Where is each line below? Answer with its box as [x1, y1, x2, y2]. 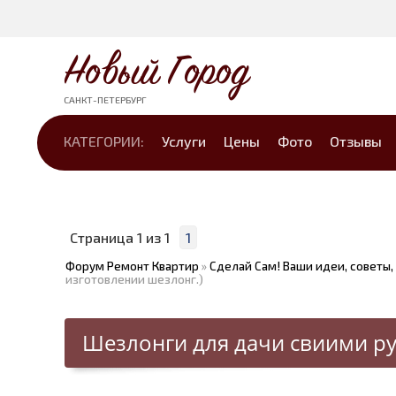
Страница [70, 229, 137, 246]
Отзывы [330, 133, 382, 149]
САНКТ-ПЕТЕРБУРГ [64, 94, 147, 105]
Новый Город [64, 52, 249, 92]
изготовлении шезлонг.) [65, 272, 203, 286]
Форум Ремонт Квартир [65, 259, 199, 273]
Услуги [162, 133, 206, 149]
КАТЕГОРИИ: [64, 133, 144, 149]
